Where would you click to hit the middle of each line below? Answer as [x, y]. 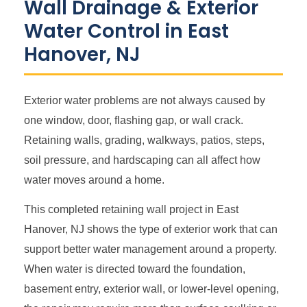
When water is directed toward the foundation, [135, 269]
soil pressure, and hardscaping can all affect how [142, 160]
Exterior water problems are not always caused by [145, 100]
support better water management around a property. [150, 249]
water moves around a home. [94, 180]
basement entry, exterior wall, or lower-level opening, [151, 289]
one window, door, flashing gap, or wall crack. [134, 120]
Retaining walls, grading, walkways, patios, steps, [144, 140]
